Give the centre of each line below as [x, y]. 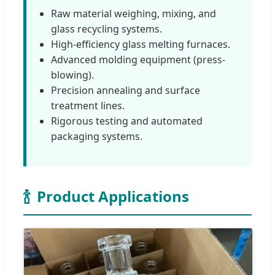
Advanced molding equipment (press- [138, 60]
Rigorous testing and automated [127, 121]
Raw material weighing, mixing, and [134, 14]
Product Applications [113, 196]
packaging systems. [97, 137]
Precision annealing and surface [126, 91]
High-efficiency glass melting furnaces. [141, 45]
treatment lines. [88, 106]
